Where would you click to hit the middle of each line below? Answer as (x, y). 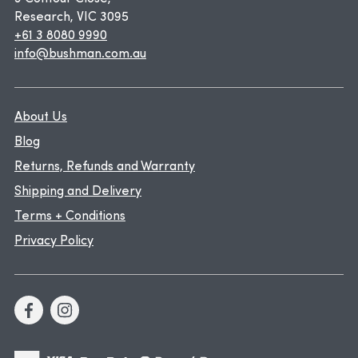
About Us (41, 118)
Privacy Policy (54, 242)
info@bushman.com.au (80, 55)
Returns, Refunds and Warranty (105, 167)
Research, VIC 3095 (72, 18)
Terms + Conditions (70, 217)
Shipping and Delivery (78, 192)
